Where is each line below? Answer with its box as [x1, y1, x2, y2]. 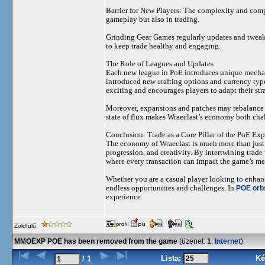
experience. [106, 192, 143, 201]
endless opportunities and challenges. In [106, 183, 236, 192]
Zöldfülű [14, 222, 38, 229]
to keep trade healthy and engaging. [106, 41, 221, 50]
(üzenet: [177, 237, 207, 245]
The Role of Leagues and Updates [106, 59, 214, 68]
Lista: [161, 254, 183, 263]
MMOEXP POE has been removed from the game [14, 237, 177, 245]
